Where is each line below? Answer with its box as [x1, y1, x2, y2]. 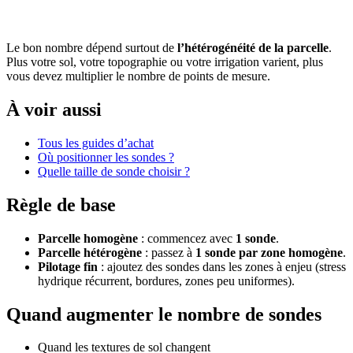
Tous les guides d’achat [38, 136, 154, 150]
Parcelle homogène [38, 231, 138, 245]
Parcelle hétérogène [38, 245, 142, 259]
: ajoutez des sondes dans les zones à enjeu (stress [98, 259, 346, 273]
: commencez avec [138, 231, 236, 245]
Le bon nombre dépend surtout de [6, 41, 177, 54]
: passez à [142, 245, 195, 259]
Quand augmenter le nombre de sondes [6, 303, 321, 325]
